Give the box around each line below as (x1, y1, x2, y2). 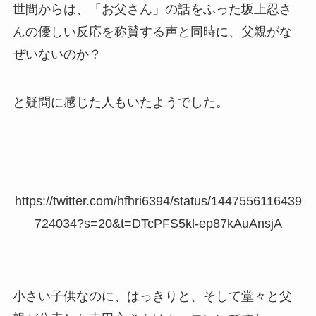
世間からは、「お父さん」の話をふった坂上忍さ (12, 2, 292, 17)
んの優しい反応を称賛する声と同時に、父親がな (12, 25, 292, 39)
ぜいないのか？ (12, 47, 102, 62)
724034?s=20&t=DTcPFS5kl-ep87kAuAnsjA (34, 216, 282, 231)
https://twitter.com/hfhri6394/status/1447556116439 (14, 193, 302, 208)
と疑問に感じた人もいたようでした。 (12, 95, 229, 110)
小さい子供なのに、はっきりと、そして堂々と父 (12, 289, 292, 304)
